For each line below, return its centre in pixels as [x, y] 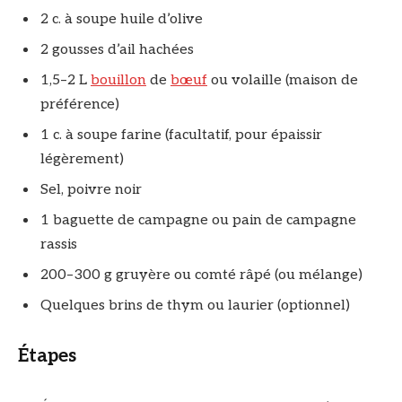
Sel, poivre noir [91, 189]
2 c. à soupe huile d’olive [122, 19]
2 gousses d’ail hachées [117, 49]
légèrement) [82, 159]
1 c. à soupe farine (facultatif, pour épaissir [181, 135]
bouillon [118, 80]
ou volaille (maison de [283, 80]
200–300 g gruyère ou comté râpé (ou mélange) [201, 275]
